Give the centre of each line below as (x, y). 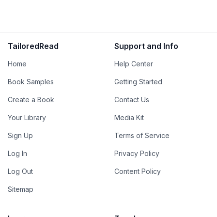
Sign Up (20, 136)
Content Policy (138, 171)
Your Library (27, 118)
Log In (17, 154)
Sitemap (21, 189)
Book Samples (31, 82)
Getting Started (138, 82)
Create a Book (31, 100)
